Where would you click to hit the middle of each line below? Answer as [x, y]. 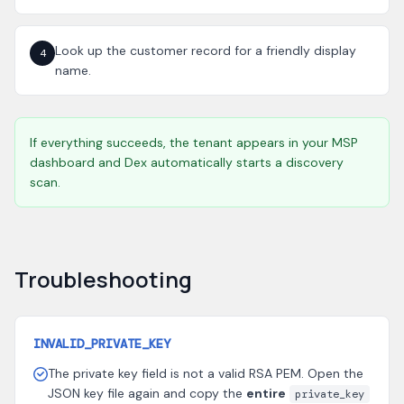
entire [266, 393]
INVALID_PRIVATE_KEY [102, 344]
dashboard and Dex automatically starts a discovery [187, 162]
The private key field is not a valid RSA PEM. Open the [206, 373]
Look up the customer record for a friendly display [206, 50]
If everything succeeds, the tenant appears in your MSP [194, 142]
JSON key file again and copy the [147, 393]
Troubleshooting [103, 279]
